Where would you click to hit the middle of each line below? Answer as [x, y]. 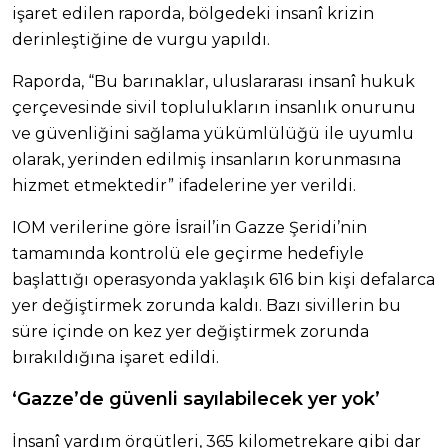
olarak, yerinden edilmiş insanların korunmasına [206, 160]
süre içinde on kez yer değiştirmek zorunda [190, 332]
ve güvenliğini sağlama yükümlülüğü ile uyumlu [213, 134]
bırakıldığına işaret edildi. [115, 358]
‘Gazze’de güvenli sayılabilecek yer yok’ [196, 399]
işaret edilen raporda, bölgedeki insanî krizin [193, 14]
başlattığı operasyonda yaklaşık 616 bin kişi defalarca [223, 280]
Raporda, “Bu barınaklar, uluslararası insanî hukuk [213, 82]
